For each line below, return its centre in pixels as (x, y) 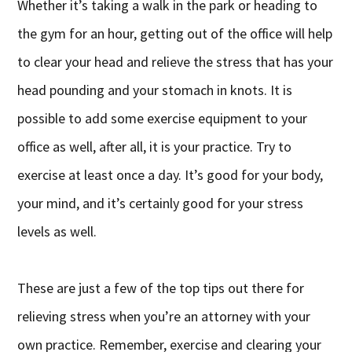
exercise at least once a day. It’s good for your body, (170, 175)
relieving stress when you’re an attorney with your (164, 317)
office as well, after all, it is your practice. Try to (155, 147)
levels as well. (57, 232)
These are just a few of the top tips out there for (161, 288)
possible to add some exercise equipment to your (163, 119)
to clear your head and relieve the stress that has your (176, 62)
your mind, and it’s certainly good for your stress (161, 203)
